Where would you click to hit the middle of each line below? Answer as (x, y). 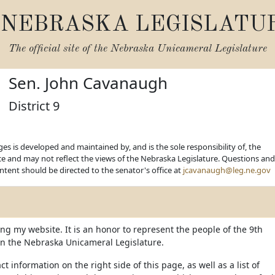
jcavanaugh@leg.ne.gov (227, 170)
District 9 (34, 106)
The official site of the (59, 49)
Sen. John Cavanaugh (88, 83)
